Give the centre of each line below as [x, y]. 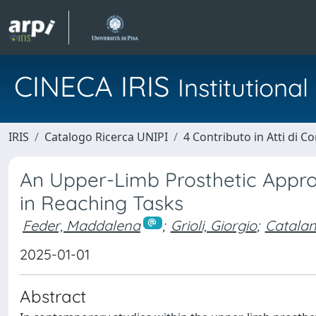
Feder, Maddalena [81, 225]
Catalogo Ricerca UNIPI [106, 137]
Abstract [53, 296]
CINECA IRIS [96, 86]
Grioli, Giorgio [213, 225]
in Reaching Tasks [102, 203]
